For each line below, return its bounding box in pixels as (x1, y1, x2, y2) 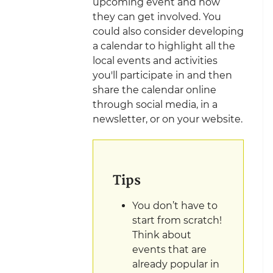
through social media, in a (93, 99, 218, 111)
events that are (132, 243, 207, 255)
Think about (132, 229, 191, 241)
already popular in (132, 258, 219, 270)
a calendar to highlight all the (93, 40, 235, 52)
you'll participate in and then (93, 69, 232, 82)
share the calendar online (93, 84, 216, 96)
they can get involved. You (93, 11, 221, 23)
